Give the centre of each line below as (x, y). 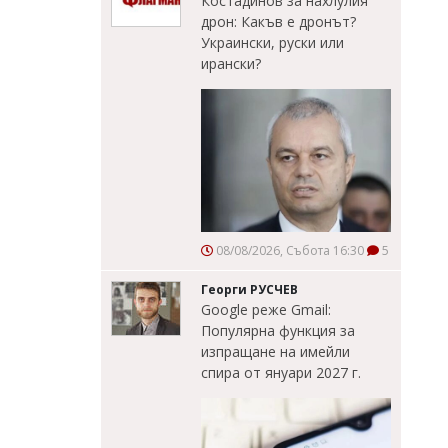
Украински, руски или (272, 43)
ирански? (231, 64)
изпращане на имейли (275, 352)
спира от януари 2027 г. (281, 373)
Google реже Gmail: (266, 310)
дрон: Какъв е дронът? (278, 22)
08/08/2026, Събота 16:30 (288, 251)
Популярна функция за (278, 331)
